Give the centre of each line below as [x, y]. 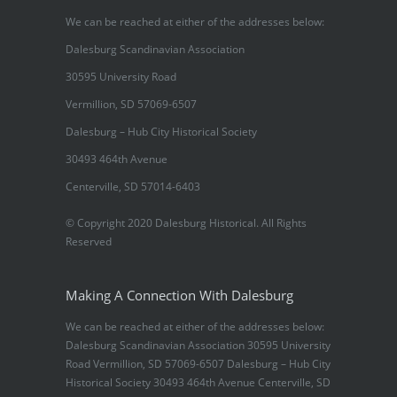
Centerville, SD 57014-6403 [133, 187]
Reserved [89, 241]
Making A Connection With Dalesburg [179, 295]
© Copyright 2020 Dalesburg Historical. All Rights [186, 223]
